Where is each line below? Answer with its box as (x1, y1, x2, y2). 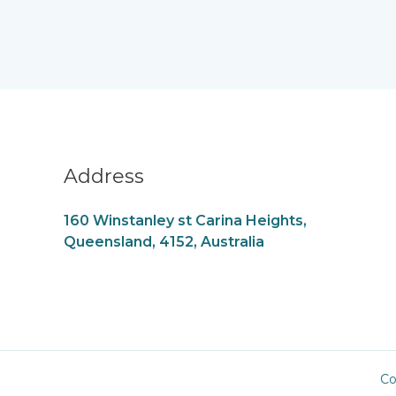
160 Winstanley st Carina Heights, (64, 212, 307, 230)
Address (64, 164, 144, 189)
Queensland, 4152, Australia (64, 233, 264, 251)
